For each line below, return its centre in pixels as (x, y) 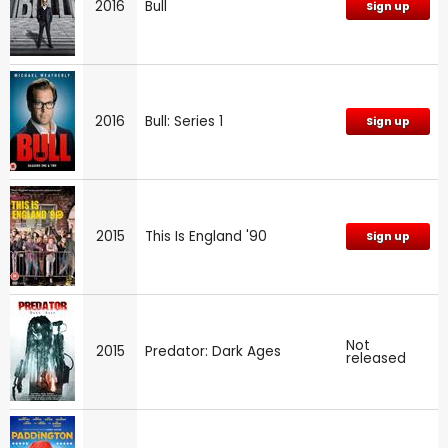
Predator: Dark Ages (213, 351)
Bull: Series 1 (184, 121)
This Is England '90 (206, 236)
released (376, 358)
